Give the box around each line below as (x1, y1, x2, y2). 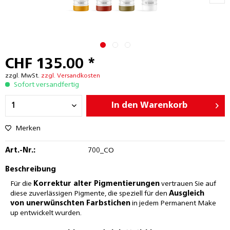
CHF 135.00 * (5, 57, 95, 72)
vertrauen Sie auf (160, 180, 216, 187)
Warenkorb (140, 102, 188, 110)
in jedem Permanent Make (130, 200, 216, 207)
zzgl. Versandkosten (41, 73, 100, 79)
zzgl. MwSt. (5, 73, 41, 79)
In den (111, 102, 139, 110)
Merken (15, 125, 41, 132)
